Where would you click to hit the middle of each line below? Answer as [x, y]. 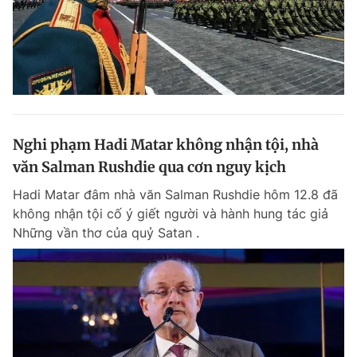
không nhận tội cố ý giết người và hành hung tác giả [171, 214]
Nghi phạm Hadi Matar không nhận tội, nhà [166, 145]
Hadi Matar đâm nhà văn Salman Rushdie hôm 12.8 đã [175, 194]
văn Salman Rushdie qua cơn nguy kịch [149, 167]
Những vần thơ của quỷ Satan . [106, 233]
